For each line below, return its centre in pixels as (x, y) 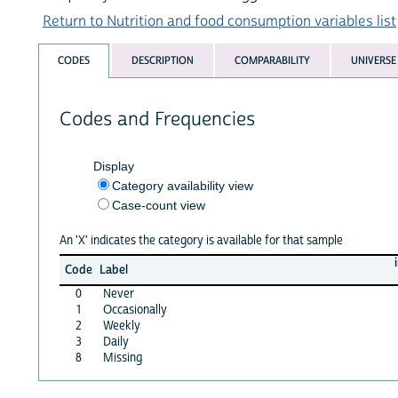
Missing (122, 358)
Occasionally (135, 310)
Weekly (121, 326)
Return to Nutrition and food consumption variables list (219, 21)
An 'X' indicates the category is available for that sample (201, 240)
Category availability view (182, 185)
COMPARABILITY (272, 61)
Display (113, 166)
